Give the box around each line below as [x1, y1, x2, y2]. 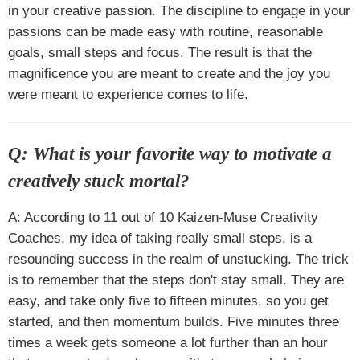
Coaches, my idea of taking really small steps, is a [8, 230, 312, 246]
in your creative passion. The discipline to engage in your [8, 2, 350, 18]
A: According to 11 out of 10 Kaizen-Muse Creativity [8, 209, 318, 225]
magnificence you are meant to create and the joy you [8, 65, 330, 81]
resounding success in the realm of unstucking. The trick [8, 251, 349, 267]
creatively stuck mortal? [8, 171, 190, 191]
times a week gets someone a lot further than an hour [8, 334, 328, 350]
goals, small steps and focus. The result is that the [8, 44, 312, 60]
